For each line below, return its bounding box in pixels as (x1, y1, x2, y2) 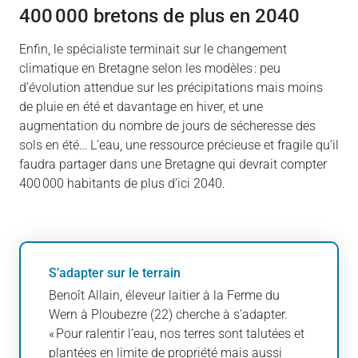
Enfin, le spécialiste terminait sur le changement (19, 41, 287, 57)
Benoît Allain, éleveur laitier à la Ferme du (49, 287, 280, 303)
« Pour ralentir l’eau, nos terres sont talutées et (49, 325, 304, 341)
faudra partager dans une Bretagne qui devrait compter (19, 156, 327, 172)
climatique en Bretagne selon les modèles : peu (19, 60, 280, 76)
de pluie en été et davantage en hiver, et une (19, 98, 263, 114)
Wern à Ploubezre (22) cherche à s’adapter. (49, 306, 288, 322)
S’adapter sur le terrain (49, 265, 181, 280)
